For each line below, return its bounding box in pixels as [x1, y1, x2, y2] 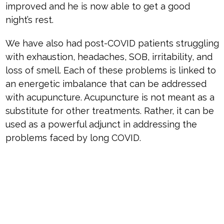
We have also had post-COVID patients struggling [5, 38, 219, 49]
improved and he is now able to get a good [5, 1, 190, 12]
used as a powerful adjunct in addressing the [5, 119, 197, 130]
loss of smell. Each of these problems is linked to [5, 65, 216, 76]
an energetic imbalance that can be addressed [5, 78, 206, 89]
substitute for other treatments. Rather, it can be [5, 105, 214, 116]
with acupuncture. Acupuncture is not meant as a [5, 92, 214, 103]
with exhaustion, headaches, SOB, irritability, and [5, 51, 212, 62]
